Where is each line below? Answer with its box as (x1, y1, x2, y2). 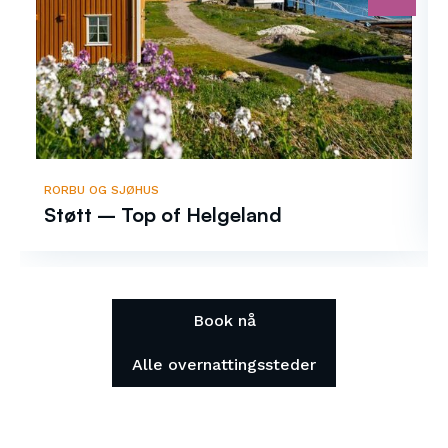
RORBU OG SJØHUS (44, 183, 159, 198)
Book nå (192, 311, 256, 331)
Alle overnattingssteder (132, 355, 316, 375)
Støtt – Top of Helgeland (44, 202, 282, 228)
